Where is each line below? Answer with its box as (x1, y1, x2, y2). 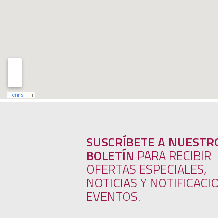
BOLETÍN (86, 146, 134, 165)
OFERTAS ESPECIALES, (86, 160, 207, 179)
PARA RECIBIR (134, 146, 211, 165)
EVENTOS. (86, 187, 140, 206)
